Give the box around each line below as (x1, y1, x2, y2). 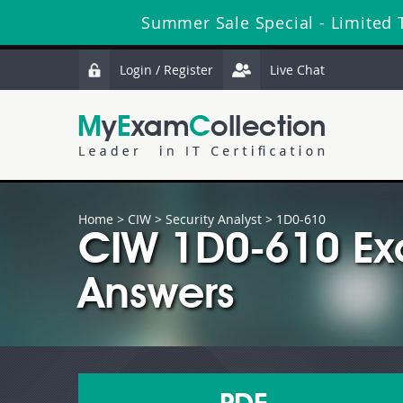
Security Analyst (166, 210, 262, 228)
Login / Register (120, 61, 213, 78)
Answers (78, 275, 235, 318)
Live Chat (270, 61, 325, 78)
